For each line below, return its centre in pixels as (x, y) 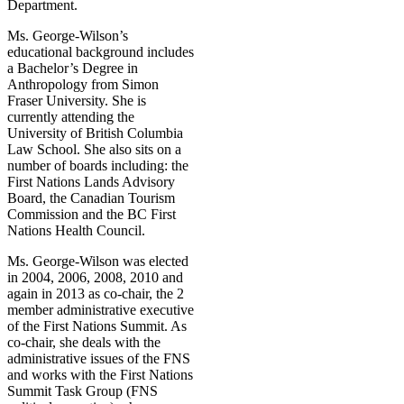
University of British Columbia (95, 133)
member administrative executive (101, 310)
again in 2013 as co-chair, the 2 (96, 294)
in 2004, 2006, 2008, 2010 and (95, 278)
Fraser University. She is (77, 101)
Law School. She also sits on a (94, 150)
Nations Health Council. (76, 231)
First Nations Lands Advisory (91, 182)
